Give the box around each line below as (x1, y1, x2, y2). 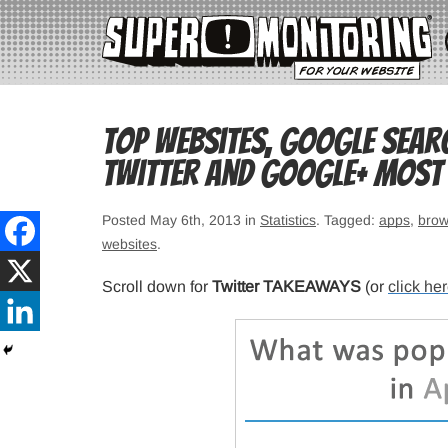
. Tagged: (316, 212, 379, 229)
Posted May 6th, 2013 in (102, 212, 260, 229)
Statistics (260, 212, 316, 229)
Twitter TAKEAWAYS (212, 278, 361, 296)
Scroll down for (102, 278, 212, 296)
